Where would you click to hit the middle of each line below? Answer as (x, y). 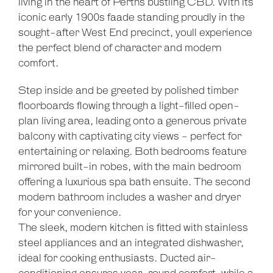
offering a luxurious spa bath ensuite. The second (134, 183)
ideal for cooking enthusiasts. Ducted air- (117, 259)
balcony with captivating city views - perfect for (130, 137)
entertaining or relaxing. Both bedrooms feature (133, 152)
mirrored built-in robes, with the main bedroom (130, 167)
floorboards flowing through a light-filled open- (129, 106)
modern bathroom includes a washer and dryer (129, 198)
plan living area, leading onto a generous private (133, 122)
